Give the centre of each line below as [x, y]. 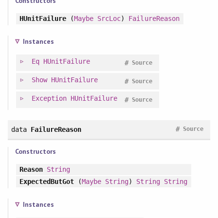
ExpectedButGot [47, 181]
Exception [49, 99]
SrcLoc [109, 19]
